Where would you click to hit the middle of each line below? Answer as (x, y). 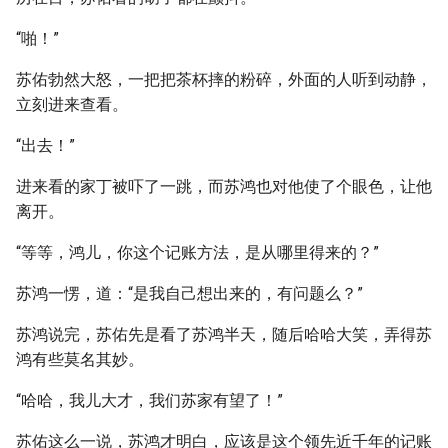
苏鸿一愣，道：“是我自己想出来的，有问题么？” (189, 293)
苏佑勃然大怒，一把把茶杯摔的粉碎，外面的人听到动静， (224, 79)
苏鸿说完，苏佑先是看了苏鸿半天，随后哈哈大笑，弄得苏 (224, 334)
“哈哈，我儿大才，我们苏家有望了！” (149, 400)
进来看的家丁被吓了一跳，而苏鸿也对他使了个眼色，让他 (224, 186)
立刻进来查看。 (72, 104)
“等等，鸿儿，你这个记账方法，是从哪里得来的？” (197, 252)
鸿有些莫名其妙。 (80, 359)
